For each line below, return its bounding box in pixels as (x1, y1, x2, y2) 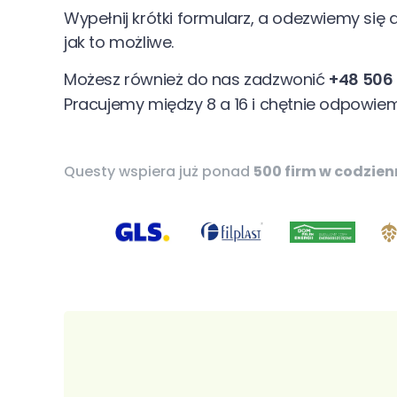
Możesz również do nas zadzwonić (64, 68, 330, 90)
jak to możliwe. (64, 31, 174, 53)
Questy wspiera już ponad (64, 161, 253, 182)
